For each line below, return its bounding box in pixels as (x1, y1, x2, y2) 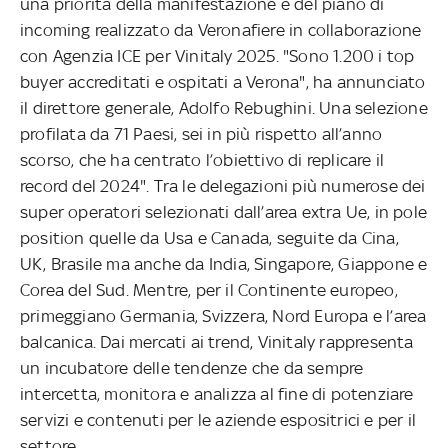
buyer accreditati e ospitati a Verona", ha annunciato (20, 71, 426, 92)
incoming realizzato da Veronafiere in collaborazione (20, 19, 422, 40)
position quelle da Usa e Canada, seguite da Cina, (20, 227, 399, 248)
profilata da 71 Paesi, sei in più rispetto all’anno (20, 123, 383, 144)
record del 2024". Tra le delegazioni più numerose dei (20, 175, 426, 196)
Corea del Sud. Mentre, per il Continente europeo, (20, 279, 398, 300)
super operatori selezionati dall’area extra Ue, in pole (20, 201, 428, 222)
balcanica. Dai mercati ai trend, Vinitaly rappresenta (20, 331, 414, 352)
